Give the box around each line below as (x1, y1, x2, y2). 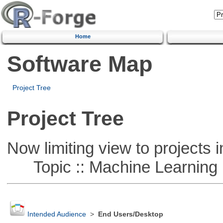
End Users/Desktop (98, 211, 163, 219)
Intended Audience (27, 211, 86, 219)
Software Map (6, 51, 152, 76)
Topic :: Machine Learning (6, 157, 218, 176)
